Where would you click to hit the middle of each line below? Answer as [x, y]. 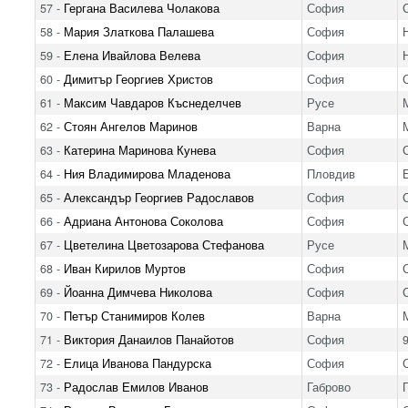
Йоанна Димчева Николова [138, 292]
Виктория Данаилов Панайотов [148, 339]
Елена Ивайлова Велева [132, 55]
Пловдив [331, 173]
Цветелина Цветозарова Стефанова [163, 245]
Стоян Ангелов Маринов [130, 126]
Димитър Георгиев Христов [138, 79]
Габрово [328, 387]
